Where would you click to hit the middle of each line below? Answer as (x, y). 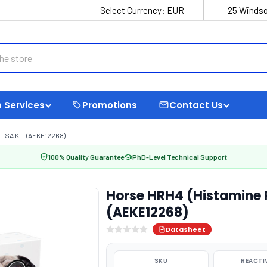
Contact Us (196, 105)
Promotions (110, 105)
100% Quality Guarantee (86, 157)
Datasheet (185, 229)
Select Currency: (133, 10)
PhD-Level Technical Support (180, 157)
